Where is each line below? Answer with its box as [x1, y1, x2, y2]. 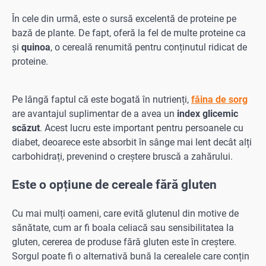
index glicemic [175, 107, 238, 119]
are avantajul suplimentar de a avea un [12, 107, 175, 119]
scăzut [12, 122, 40, 134]
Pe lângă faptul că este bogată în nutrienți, [12, 93, 191, 105]
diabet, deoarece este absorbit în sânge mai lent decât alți [12, 136, 252, 148]
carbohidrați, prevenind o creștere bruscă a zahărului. [12, 150, 233, 162]
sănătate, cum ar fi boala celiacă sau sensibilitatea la [12, 222, 234, 234]
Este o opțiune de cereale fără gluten [12, 178, 217, 192]
